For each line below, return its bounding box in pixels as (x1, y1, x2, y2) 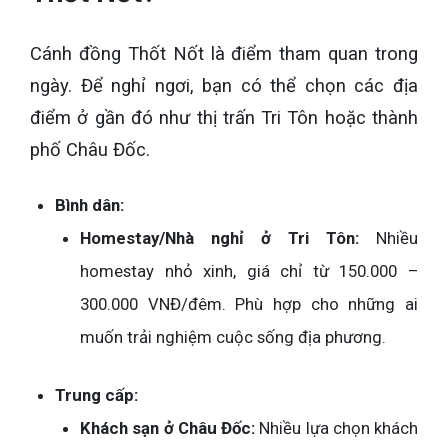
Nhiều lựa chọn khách (255, 417, 418, 438)
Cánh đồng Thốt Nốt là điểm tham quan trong (30, 43, 418, 66)
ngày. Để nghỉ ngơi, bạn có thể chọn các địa (30, 75, 418, 98)
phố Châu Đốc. (30, 139, 150, 162)
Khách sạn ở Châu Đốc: (80, 417, 255, 438)
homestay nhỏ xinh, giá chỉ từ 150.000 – (80, 260, 418, 281)
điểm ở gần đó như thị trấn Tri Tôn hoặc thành (30, 107, 418, 130)
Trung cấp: (55, 384, 138, 405)
